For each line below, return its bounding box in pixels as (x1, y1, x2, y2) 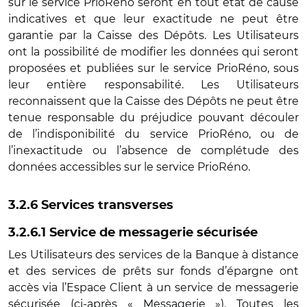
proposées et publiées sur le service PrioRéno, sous (8, 62, 299, 75)
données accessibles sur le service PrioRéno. (8, 160, 250, 173)
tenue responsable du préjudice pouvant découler (8, 111, 299, 124)
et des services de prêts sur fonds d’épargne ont (8, 265, 299, 278)
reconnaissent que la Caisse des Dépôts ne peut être (8, 95, 299, 108)
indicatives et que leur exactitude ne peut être (8, 12, 299, 25)
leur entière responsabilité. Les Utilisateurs (8, 78, 299, 91)
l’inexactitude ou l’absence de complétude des (8, 144, 299, 157)
